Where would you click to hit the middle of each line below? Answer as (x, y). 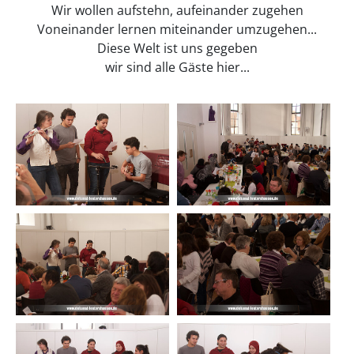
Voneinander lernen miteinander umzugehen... (177, 29)
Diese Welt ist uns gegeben (177, 48)
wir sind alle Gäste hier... (177, 67)
